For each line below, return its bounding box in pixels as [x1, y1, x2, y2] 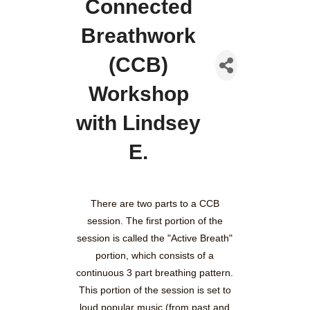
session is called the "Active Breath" [77, 232, 233, 244]
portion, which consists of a [95, 250, 215, 262]
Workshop [88, 82, 189, 106]
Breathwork [81, 24, 197, 48]
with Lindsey [76, 111, 201, 135]
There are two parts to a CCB [90, 198, 219, 210]
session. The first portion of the [86, 215, 223, 227]
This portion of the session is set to [78, 284, 231, 296]
